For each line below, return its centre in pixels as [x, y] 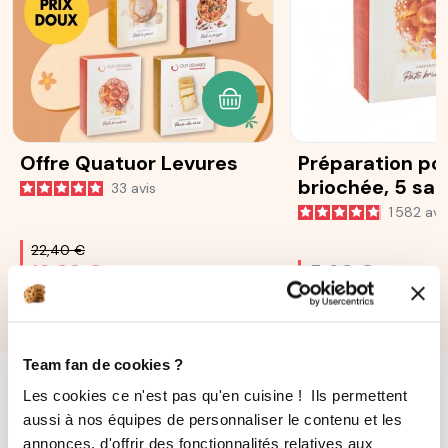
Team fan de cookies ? [103, 363]
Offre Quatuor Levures [129, 163]
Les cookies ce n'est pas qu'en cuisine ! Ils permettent [215, 395]
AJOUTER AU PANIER [307, 109]
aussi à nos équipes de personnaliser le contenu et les [212, 419]
